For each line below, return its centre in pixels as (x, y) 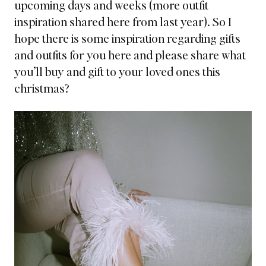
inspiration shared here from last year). (112, 21)
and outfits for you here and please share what (130, 55)
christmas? (42, 88)
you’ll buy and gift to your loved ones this (117, 71)
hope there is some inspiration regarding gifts (127, 38)
